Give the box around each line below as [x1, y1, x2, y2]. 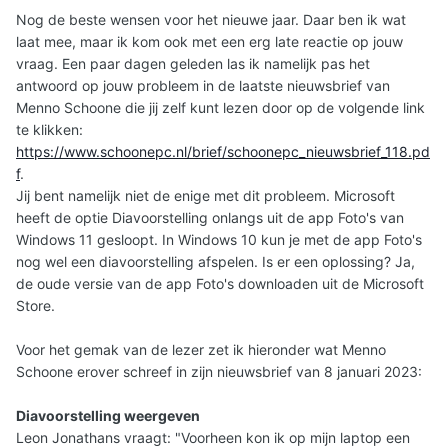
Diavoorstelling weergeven [16, 407, 200, 425]
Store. [16, 297, 55, 315]
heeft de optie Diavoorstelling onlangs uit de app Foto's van [16, 209, 404, 227]
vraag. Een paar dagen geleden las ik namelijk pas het [16, 55, 370, 73]
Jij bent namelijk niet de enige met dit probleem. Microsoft [16, 187, 395, 205]
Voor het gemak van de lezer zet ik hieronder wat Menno [16, 341, 386, 359]
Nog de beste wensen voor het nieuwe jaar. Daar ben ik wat [16, 11, 406, 29]
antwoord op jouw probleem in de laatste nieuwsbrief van [16, 77, 390, 95]
